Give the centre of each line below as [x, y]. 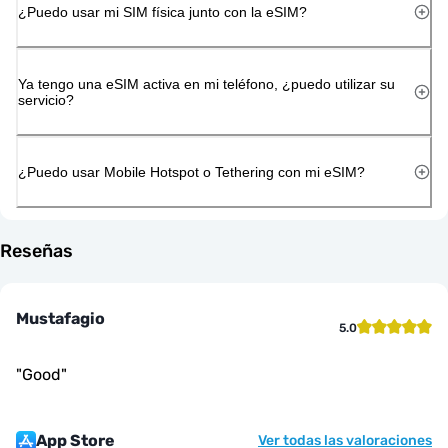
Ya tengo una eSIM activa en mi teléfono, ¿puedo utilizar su [206, 83]
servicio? [46, 99]
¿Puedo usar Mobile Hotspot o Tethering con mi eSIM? [191, 171]
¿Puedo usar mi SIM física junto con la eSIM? [162, 11]
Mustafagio [60, 318]
